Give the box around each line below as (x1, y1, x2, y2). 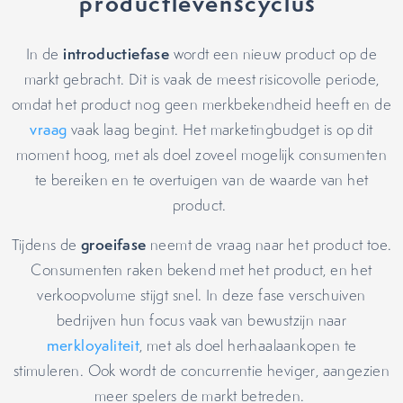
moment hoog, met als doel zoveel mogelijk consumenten (15, 145, 388, 165)
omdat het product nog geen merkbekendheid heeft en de (11, 94, 392, 114)
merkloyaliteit (46, 336, 140, 355)
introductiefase (63, 43, 170, 64)
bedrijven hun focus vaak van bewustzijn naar (56, 310, 347, 330)
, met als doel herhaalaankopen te (139, 336, 357, 355)
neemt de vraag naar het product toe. (146, 235, 392, 255)
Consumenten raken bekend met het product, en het (31, 260, 372, 280)
